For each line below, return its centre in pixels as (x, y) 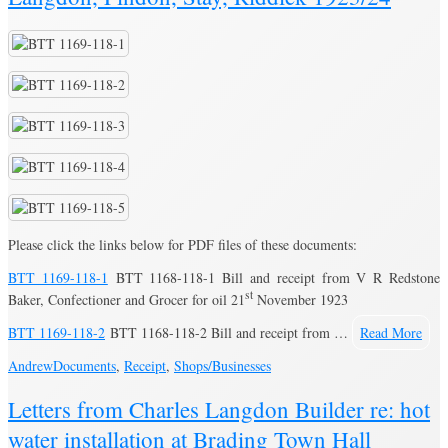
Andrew (30, 365)
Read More (391, 332)
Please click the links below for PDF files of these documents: (182, 244)
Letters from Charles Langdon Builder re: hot (219, 408)
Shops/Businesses (222, 365)
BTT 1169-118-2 (56, 332)
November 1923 (300, 299)
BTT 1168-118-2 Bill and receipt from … (228, 332)
